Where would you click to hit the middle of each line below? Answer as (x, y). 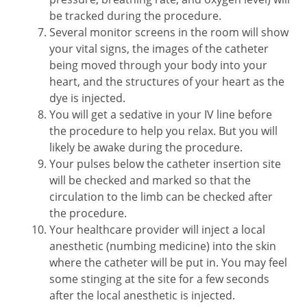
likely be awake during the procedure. (146, 147)
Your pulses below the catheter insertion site (165, 164)
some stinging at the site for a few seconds (159, 279)
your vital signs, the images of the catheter (159, 49)
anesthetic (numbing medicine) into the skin (163, 246)
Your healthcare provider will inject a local (157, 230)
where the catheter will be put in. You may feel (168, 262)
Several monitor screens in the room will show (169, 32)
